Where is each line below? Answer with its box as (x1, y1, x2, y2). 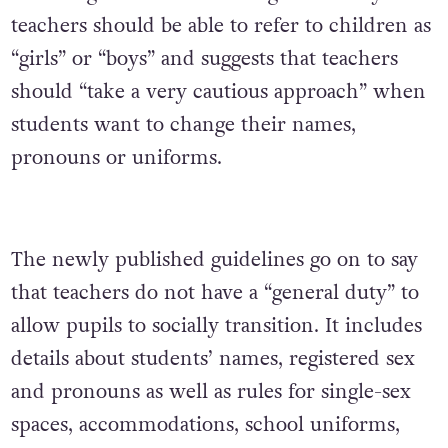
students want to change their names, (10, 111, 356, 140)
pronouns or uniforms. (10, 144, 222, 173)
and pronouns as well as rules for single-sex (10, 378, 411, 407)
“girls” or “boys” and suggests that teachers (10, 45, 398, 74)
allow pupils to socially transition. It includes (10, 312, 422, 341)
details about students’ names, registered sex (10, 345, 415, 374)
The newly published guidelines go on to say (10, 246, 418, 275)
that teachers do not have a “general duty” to (10, 279, 419, 308)
